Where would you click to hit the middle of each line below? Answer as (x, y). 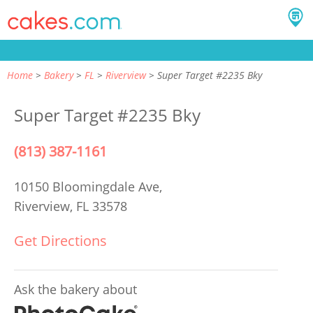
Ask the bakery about (75, 289)
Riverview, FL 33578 (71, 206)
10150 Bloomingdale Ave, (90, 187)
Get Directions (60, 241)
